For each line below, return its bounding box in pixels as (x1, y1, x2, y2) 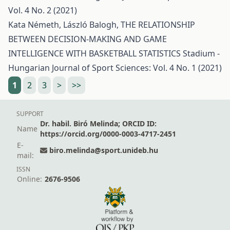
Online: (17, 174, 42, 184)
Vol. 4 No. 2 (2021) (8, 5, 77, 16)
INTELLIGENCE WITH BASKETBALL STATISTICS (8, 48, 183, 59)
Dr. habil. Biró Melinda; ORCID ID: (40, 119, 157, 128)
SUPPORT (16, 109, 44, 118)
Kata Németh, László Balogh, (8, 19, 121, 30)
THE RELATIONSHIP (121, 19, 195, 30)
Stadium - (183, 48, 220, 59)
